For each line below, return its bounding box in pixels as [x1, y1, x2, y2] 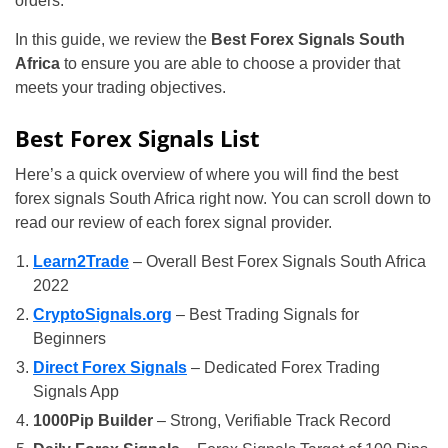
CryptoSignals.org [33, 306, 172, 323]
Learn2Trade [33, 253, 129, 270]
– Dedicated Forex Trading [187, 359, 380, 376]
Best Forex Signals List [15, 123, 260, 153]
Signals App [33, 383, 119, 400]
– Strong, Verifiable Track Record [153, 412, 391, 429]
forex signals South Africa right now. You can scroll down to [15, 190, 431, 207]
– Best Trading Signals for [172, 306, 359, 323]
